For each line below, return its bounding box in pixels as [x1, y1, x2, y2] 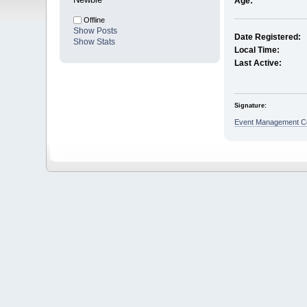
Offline [82, 15, 106, 24]
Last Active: [234, 58, 282, 68]
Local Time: [234, 45, 280, 55]
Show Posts [73, 25, 118, 36]
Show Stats [73, 36, 116, 47]
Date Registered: [234, 32, 301, 42]
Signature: [234, 102, 267, 110]
